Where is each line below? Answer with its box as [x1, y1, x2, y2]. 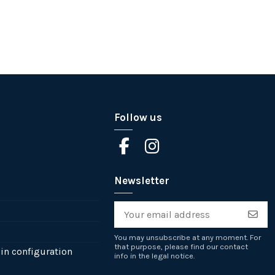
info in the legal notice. [114, 251, 195, 261]
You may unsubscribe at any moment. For [114, 233, 261, 242]
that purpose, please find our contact [114, 242, 248, 252]
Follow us [114, 111, 162, 124]
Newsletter [114, 174, 169, 187]
